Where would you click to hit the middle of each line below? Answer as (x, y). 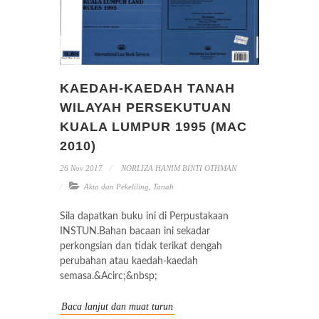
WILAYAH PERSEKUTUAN (146, 107)
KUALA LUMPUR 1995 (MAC (153, 126)
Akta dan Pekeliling (116, 186)
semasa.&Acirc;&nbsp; (109, 276)
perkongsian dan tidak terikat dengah (141, 246)
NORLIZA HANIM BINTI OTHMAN (178, 168)
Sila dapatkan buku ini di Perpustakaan (144, 216)
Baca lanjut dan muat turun (117, 306)
